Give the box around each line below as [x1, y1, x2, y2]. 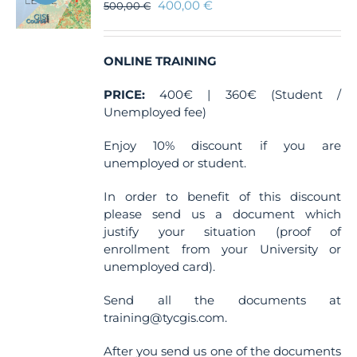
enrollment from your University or [104, 241, 341, 257]
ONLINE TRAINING [104, 53, 218, 69]
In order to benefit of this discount [104, 189, 341, 204]
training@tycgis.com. [104, 310, 228, 325]
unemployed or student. [104, 155, 247, 171]
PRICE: [104, 87, 146, 102]
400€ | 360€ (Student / [145, 87, 341, 102]
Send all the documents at [104, 292, 341, 308]
